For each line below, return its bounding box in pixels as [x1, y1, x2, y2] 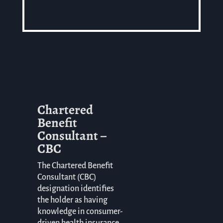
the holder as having [37, 196, 108, 205]
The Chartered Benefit [37, 161, 113, 171]
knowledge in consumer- [37, 207, 123, 217]
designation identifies [37, 184, 114, 194]
